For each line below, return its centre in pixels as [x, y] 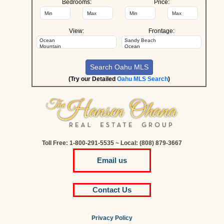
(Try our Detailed [92, 79]
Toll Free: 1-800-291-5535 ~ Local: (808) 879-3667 [112, 143]
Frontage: [161, 31]
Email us [112, 160]
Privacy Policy [112, 218]
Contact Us [112, 190]
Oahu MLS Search [142, 79]
